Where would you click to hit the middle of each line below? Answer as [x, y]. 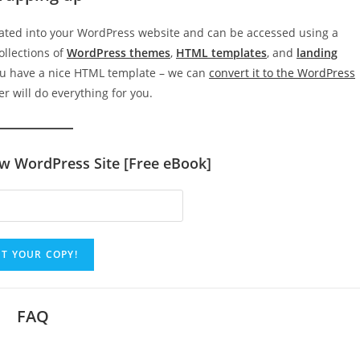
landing [317, 53]
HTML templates [221, 53]
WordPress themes [119, 53]
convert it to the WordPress [282, 73]
